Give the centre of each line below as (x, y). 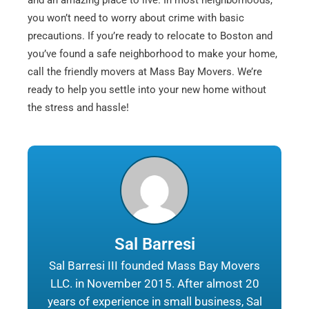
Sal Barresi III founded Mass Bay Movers (154, 266)
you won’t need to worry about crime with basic (136, 18)
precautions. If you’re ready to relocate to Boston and (150, 36)
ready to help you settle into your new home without (147, 90)
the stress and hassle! (78, 108)
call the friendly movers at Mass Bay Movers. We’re (145, 72)
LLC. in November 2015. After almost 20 (154, 284)
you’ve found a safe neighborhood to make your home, (152, 54)
